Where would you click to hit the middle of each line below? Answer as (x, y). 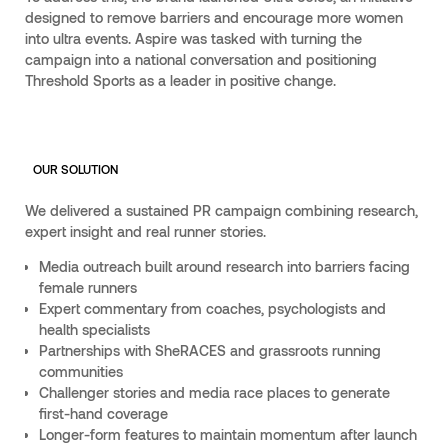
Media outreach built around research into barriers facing (225, 267)
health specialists (95, 330)
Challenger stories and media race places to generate (215, 393)
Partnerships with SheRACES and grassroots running (210, 351)
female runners (88, 288)
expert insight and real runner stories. (145, 231)
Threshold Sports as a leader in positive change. (180, 80)
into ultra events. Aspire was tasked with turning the (193, 38)
